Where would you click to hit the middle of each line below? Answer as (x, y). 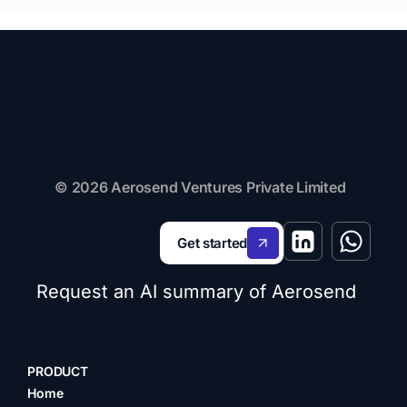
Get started (212, 243)
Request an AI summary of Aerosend (196, 292)
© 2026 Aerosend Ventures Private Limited (200, 188)
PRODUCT (58, 372)
